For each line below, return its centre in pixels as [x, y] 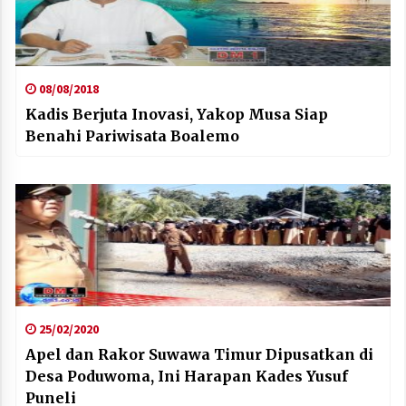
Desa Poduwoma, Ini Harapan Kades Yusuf [187, 377]
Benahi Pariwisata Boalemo [132, 136]
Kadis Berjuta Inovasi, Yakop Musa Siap [177, 115]
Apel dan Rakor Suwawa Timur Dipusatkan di [199, 355]
